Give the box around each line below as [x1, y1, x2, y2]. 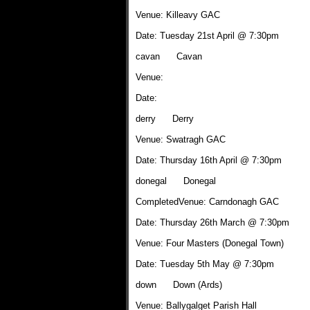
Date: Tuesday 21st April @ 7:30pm [136, 30, 279, 41]
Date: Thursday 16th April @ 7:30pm [136, 155, 282, 165]
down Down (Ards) [136, 280, 222, 290]
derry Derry [136, 113, 194, 124]
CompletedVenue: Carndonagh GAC [136, 197, 279, 207]
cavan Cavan [136, 51, 202, 62]
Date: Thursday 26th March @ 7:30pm [136, 217, 289, 228]
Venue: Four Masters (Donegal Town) [136, 238, 284, 248]
